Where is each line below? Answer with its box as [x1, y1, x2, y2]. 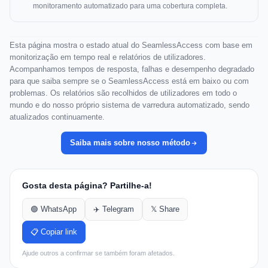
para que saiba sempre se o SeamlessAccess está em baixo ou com [10, 77, 249, 86]
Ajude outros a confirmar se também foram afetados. [22, 249, 175, 257]
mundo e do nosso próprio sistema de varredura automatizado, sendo [10, 100, 249, 110]
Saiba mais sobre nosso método [70, 138, 190, 148]
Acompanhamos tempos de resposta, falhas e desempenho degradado [10, 65, 254, 74]
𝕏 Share [151, 205, 179, 214]
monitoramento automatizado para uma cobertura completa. [33, 2, 227, 11]
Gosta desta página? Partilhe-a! [22, 181, 152, 191]
